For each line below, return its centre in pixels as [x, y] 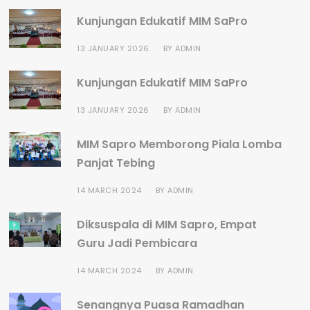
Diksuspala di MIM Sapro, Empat [167, 225]
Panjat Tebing [116, 163]
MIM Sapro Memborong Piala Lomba [180, 144]
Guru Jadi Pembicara [137, 243]
